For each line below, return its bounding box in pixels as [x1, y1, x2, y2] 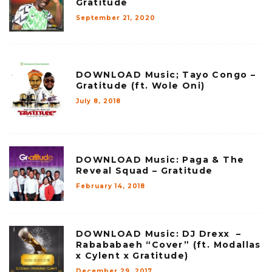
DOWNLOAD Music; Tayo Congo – [76, 69, 256, 81]
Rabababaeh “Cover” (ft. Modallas [76, 239, 261, 250]
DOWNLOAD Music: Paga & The [76, 154, 245, 165]
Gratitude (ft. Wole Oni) [76, 80, 205, 92]
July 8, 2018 [76, 97, 121, 106]
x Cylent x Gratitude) [76, 250, 189, 261]
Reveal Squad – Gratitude [76, 165, 213, 176]
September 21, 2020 [76, 13, 155, 22]
